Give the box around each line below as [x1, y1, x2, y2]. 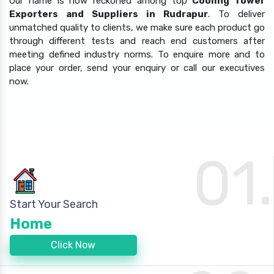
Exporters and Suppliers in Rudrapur [9, 9, 208, 20]
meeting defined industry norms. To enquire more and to [9, 49, 265, 61]
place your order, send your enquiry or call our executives [9, 62, 265, 74]
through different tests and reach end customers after [9, 35, 265, 47]
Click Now [51, 239, 96, 251]
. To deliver [208, 9, 265, 20]
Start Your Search [10, 198, 98, 212]
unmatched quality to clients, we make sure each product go [9, 22, 265, 34]
